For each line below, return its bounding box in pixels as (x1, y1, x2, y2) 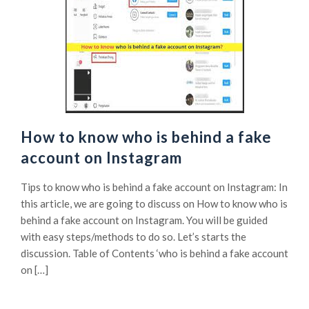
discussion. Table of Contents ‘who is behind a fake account (21, 247, 288, 259)
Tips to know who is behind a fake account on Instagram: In (21, 181, 288, 193)
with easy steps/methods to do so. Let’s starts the (21, 230, 246, 243)
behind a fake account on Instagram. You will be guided (21, 214, 268, 226)
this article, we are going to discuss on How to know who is (21, 197, 288, 210)
